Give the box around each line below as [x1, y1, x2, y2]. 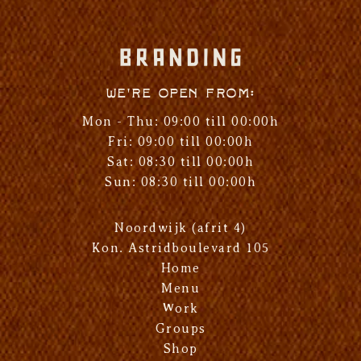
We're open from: [105, 88, 256, 100]
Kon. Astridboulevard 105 [91, 241, 270, 255]
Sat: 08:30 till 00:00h [107, 155, 254, 169]
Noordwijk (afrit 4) [114, 221, 247, 235]
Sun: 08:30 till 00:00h [105, 175, 256, 189]
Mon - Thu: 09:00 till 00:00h [82, 114, 279, 129]
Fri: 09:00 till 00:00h [108, 135, 253, 149]
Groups [155, 322, 206, 336]
